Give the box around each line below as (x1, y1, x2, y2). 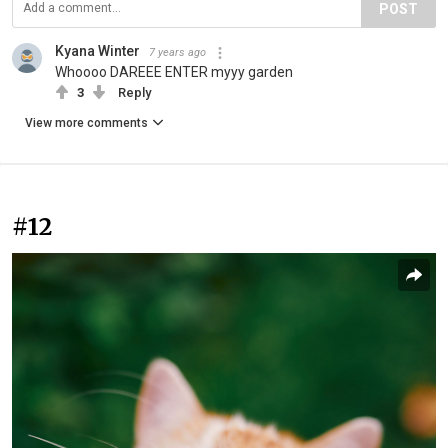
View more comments (25, 116, 148, 131)
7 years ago (149, 46, 206, 60)
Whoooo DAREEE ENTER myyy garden (55, 64, 293, 81)
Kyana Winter (55, 43, 140, 60)
